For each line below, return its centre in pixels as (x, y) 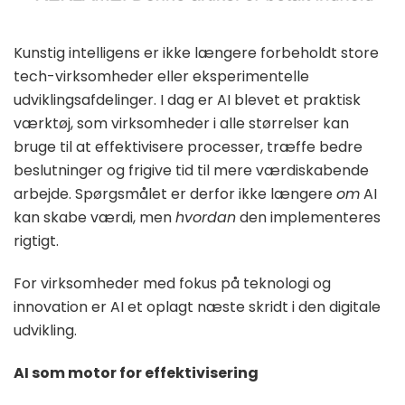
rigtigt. (36, 241)
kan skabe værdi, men (94, 218)
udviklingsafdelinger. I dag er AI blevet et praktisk (187, 100)
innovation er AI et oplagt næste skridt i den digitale (197, 307)
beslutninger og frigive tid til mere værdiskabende (191, 171)
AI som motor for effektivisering (136, 373)
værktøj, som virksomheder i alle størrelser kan (181, 124)
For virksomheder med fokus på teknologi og (172, 284)
